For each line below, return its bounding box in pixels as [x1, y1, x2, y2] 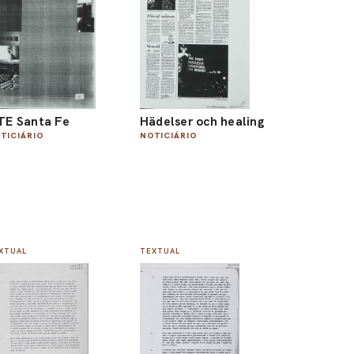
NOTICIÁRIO [139, 130, 198, 141]
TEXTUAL [139, 246, 180, 257]
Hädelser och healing [139, 112, 265, 130]
